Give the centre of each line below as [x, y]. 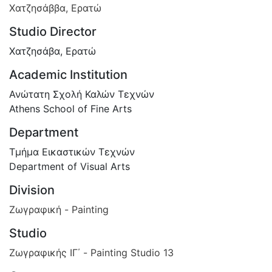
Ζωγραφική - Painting [59, 209]
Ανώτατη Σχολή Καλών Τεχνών [82, 94]
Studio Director [53, 31]
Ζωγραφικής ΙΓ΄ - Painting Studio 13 [91, 252]
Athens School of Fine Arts [70, 108]
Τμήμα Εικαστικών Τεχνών [72, 151]
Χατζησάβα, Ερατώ [53, 51]
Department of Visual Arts [70, 166]
